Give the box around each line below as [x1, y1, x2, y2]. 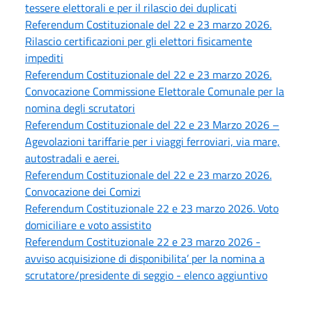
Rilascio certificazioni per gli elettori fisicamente [25, 32, 252, 49]
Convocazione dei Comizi [25, 182, 141, 200]
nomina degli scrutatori [25, 99, 135, 116]
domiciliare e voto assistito [25, 216, 151, 233]
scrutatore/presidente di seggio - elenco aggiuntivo [25, 266, 267, 283]
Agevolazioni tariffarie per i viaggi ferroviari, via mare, [25, 132, 280, 150]
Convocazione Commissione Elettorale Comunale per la [25, 82, 284, 100]
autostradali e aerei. [25, 149, 119, 166]
